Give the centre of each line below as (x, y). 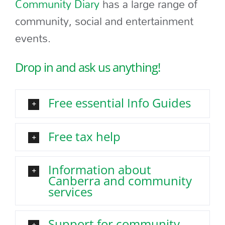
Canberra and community (120, 181)
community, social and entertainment (104, 21)
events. (33, 38)
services (70, 192)
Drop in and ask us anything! (87, 67)
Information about (100, 170)
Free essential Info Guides (120, 103)
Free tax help (84, 136)
